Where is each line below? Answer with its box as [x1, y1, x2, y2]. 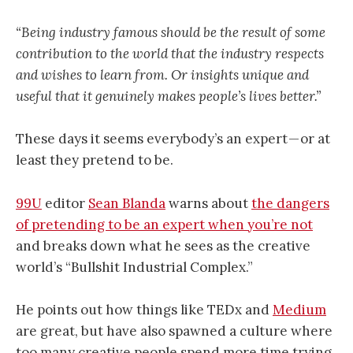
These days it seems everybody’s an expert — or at [16, 130, 330, 148]
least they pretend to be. [16, 151, 173, 169]
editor [42, 194, 88, 212]
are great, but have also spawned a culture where [16, 321, 333, 340]
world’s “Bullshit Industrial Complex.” [16, 258, 253, 276]
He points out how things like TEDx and [16, 300, 273, 318]
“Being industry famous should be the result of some [16, 24, 325, 42]
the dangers [251, 194, 329, 212]
